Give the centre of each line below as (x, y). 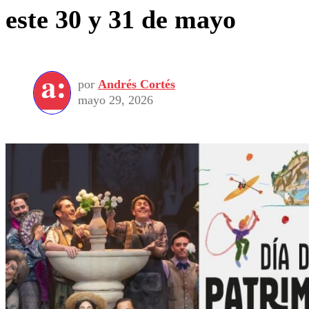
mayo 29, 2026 (116, 100)
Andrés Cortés (137, 84)
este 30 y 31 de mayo (121, 20)
